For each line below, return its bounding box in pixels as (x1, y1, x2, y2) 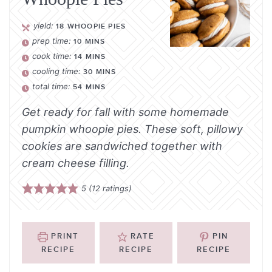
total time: (32, 81, 73, 92)
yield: (33, 20, 56, 30)
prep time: (32, 35, 74, 46)
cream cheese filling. (22, 157, 129, 170)
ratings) (100, 183, 132, 194)
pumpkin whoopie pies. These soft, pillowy (22, 123, 243, 136)
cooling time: (32, 66, 84, 76)
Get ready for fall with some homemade (22, 106, 229, 119)
